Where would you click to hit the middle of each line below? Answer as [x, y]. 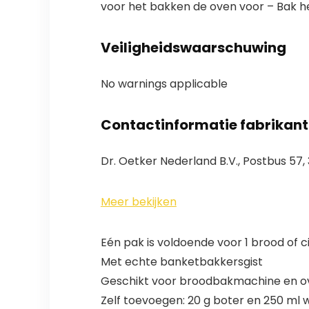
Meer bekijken [138, 202]
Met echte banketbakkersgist [181, 262]
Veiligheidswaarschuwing [193, 48]
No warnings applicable [164, 84]
